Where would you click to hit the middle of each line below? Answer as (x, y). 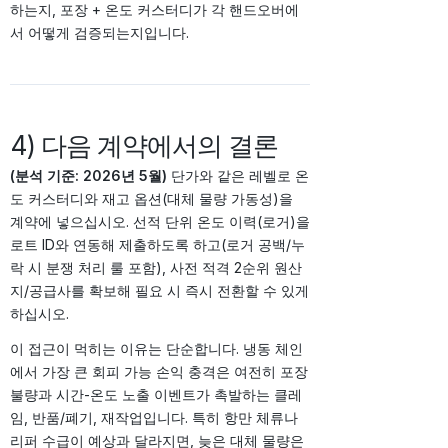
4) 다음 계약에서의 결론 (144, 145)
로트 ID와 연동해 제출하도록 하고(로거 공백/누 (157, 244)
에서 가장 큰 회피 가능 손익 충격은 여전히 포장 (159, 371)
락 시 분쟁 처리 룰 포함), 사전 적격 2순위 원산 (156, 267)
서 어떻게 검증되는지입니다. (99, 32)
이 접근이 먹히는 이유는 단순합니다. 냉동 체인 (156, 348)
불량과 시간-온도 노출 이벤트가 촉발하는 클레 (156, 394)
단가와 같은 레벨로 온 (238, 175)
